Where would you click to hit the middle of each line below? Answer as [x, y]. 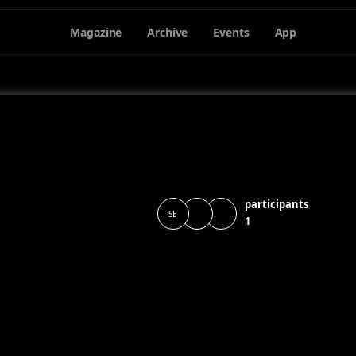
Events [231, 32]
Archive [168, 32]
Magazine [96, 32]
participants [276, 204]
